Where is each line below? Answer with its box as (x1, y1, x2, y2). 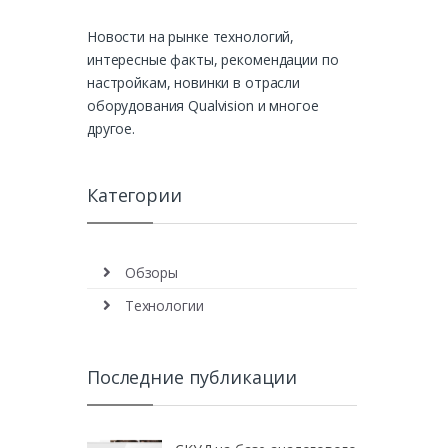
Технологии (124, 296, 204, 316)
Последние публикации (87, 365, 298, 390)
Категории (87, 183, 182, 208)
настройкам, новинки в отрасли (87, 73, 300, 93)
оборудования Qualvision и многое (87, 96, 319, 116)
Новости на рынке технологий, (87, 27, 295, 47)
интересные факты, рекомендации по (87, 50, 339, 70)
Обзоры (124, 262, 178, 282)
